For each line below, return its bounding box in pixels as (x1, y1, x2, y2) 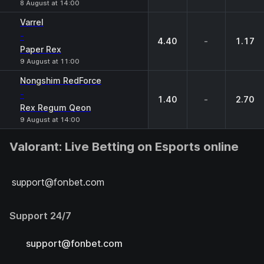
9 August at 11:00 (20, 57, 80, 65)
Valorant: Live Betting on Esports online (9, 140, 239, 154)
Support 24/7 (9, 210, 71, 222)
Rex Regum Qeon (20, 103, 91, 113)
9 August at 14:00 (20, 115, 80, 124)
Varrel (20, 17, 44, 27)
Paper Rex (20, 44, 61, 54)
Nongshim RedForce (20, 75, 101, 85)
